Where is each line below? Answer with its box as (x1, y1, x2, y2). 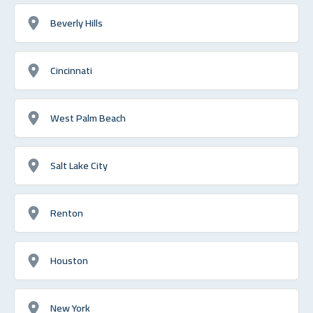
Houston (50, 250, 88, 270)
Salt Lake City (50, 155, 108, 175)
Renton (50, 203, 83, 222)
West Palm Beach (50, 108, 126, 127)
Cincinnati (50, 60, 92, 80)
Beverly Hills (50, 13, 103, 32)
